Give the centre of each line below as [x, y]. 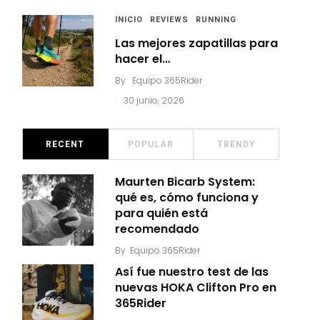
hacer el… [142, 59]
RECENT [65, 144]
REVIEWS [169, 20]
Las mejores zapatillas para [196, 43]
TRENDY [236, 144]
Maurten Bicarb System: [185, 182]
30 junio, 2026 [154, 100]
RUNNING [216, 20]
